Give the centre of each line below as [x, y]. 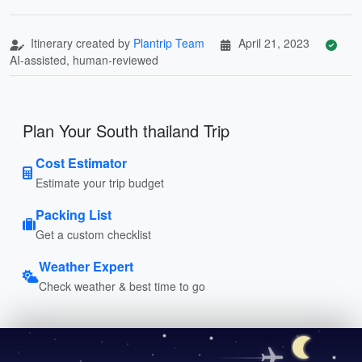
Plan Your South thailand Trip [126, 130]
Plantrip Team [169, 42]
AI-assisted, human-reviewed [84, 59]
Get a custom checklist [93, 234]
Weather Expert [86, 266]
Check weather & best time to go [122, 286]
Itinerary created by [80, 42]
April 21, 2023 [274, 42]
